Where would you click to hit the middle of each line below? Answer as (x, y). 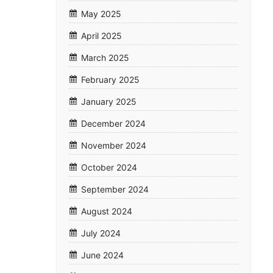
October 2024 (109, 168)
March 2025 (105, 58)
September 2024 (115, 190)
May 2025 (101, 14)
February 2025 (110, 80)
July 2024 (101, 233)
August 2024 (107, 211)
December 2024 (113, 124)
